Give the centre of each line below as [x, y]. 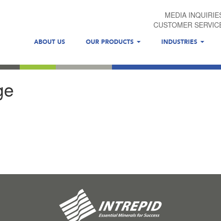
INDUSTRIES [180, 42]
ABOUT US [50, 42]
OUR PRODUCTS [111, 42]
